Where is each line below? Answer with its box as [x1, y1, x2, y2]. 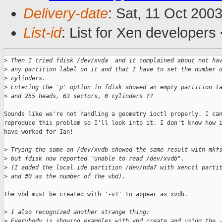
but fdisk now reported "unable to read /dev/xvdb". [7, 155, 184, 163]
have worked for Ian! [4, 128, 73, 136]
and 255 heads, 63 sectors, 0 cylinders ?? [7, 93, 153, 100]
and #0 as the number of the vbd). [7, 173, 125, 180]
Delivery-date [23, 5, 108, 22]
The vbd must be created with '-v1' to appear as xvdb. [4, 191, 188, 198]
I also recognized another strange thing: [7, 209, 150, 216]
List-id [23, 25, 61, 41]
